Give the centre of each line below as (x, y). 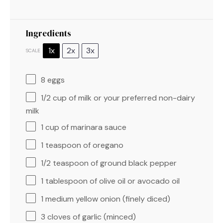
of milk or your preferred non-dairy (131, 98)
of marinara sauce (93, 127)
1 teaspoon (61, 145)
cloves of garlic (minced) (91, 217)
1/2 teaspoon (65, 163)
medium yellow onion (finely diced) (107, 199)
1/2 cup (54, 98)
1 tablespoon (64, 181)
